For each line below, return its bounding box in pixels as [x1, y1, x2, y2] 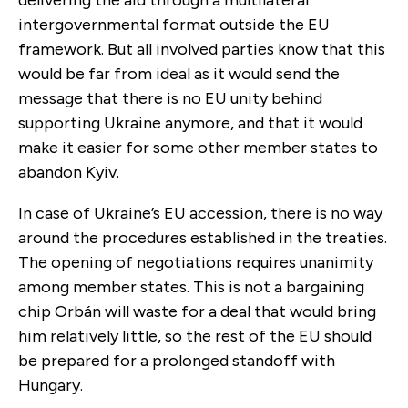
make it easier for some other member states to [18, 137, 378, 158]
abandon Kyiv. [18, 161, 123, 182]
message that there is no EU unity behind [18, 87, 322, 108]
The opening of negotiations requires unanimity [18, 251, 373, 272]
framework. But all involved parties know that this [18, 38, 385, 59]
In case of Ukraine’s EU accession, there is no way [18, 202, 382, 223]
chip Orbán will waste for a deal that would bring [18, 301, 376, 321]
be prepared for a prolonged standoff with [18, 350, 335, 371]
